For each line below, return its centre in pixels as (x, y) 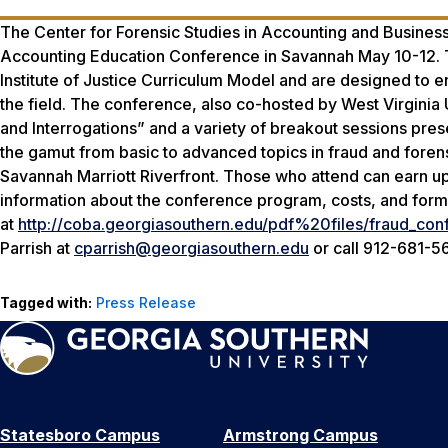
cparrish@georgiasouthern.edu (191, 247)
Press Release (146, 302)
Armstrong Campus (300, 434)
